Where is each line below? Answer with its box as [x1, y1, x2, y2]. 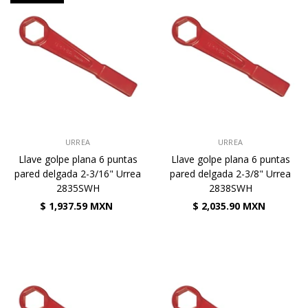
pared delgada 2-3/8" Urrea [170, 167, 291, 180]
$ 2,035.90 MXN [192, 199, 265, 212]
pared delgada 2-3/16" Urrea [14, 167, 141, 180]
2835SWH [56, 181, 100, 195]
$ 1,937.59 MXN [39, 199, 113, 212]
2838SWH [208, 181, 252, 195]
